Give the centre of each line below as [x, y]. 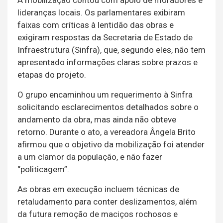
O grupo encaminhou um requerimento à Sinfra [105, 95]
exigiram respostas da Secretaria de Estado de [105, 38]
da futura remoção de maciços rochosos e [98, 214]
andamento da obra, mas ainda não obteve [97, 120]
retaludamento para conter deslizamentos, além [107, 202]
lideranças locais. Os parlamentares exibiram [101, 13]
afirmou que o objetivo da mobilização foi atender [111, 145]
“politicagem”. [43, 169]
